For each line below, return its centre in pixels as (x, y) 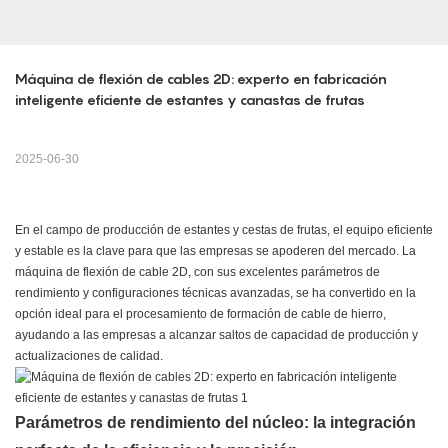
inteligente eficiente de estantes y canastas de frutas (190, 100)
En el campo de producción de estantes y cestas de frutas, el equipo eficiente (224, 230)
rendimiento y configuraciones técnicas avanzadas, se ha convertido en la (215, 293)
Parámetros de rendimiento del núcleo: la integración (215, 423)
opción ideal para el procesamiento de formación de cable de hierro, (200, 314)
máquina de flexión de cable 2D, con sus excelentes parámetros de (197, 272)
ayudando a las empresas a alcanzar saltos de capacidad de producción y (216, 335)
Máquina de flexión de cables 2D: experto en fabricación (201, 79)
